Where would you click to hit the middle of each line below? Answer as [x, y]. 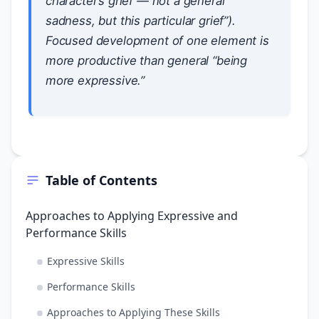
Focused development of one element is [157, 41]
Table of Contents [101, 180]
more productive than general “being [147, 61]
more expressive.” [95, 80]
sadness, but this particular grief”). [141, 21]
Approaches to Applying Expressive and [132, 216]
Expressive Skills [86, 261]
